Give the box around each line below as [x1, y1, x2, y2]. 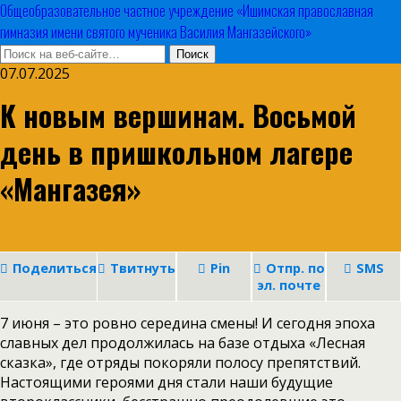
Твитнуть [110, 260, 175, 277]
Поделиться [13, 260, 97, 277]
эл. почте [257, 277, 320, 294]
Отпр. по [265, 260, 325, 277]
